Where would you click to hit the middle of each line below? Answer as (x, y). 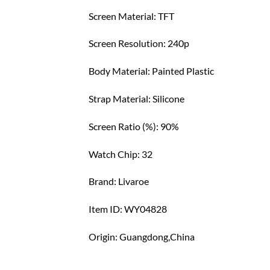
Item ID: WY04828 (128, 209)
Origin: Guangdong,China (142, 237)
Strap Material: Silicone (137, 99)
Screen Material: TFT (131, 16)
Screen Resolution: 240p (139, 43)
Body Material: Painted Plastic (151, 71)
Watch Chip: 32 (121, 154)
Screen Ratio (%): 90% (134, 126)
